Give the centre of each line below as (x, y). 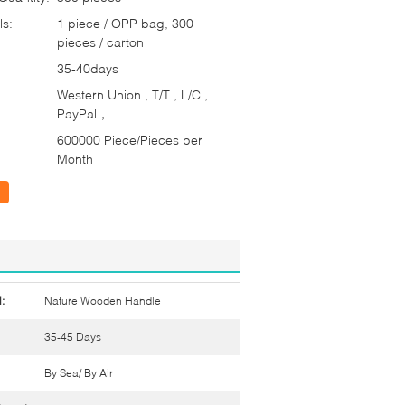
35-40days (88, 68)
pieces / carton (100, 42)
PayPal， (83, 113)
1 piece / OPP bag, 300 (125, 23)
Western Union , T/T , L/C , (132, 94)
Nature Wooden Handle (103, 301)
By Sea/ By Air (79, 373)
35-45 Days (73, 337)
